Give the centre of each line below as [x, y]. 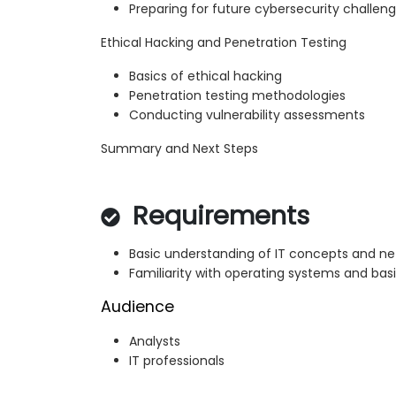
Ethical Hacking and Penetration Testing [224, 43]
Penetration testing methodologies [237, 96]
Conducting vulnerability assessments [247, 115]
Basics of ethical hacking [206, 76]
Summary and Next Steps [179, 149]
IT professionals [177, 361]
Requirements [217, 216]
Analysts [155, 342]
